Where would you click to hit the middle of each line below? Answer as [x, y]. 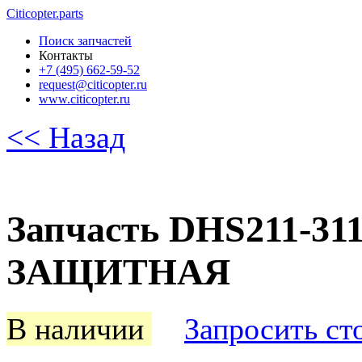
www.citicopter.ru [84, 99]
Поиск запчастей [85, 41]
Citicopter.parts [45, 13]
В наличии [79, 328]
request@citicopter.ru [93, 84]
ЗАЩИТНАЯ [118, 272]
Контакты [66, 55]
